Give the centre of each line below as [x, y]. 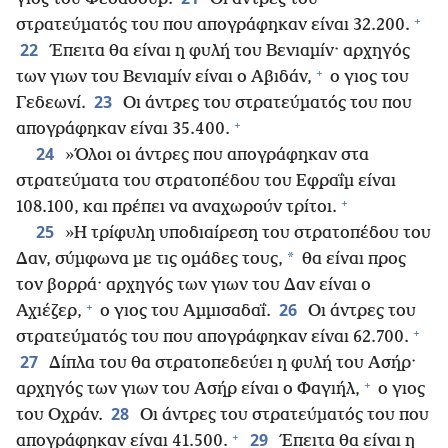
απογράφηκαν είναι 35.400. [123, 130]
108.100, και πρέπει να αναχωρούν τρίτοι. [176, 208]
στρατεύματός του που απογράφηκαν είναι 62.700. [212, 338]
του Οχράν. [59, 416]
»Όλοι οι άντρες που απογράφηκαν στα [215, 156]
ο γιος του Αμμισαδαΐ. [183, 312]
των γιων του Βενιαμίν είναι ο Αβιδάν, [164, 78]
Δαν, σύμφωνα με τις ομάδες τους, [149, 260]
